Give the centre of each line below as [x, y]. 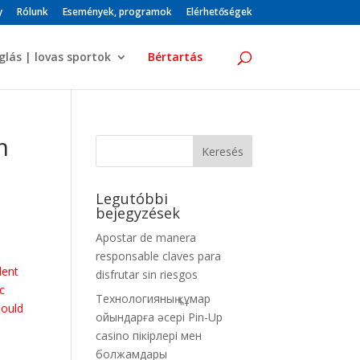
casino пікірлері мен [149, 335]
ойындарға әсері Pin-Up [160, 317]
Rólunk [32, 12]
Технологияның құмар [153, 299]
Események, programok [117, 12]
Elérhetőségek [219, 12]
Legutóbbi [132, 198]
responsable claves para [159, 256]
